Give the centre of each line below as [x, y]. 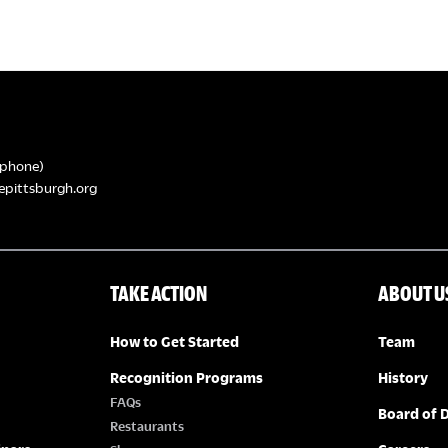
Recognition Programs [186, 378]
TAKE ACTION [158, 293]
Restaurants [146, 426]
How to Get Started [174, 342]
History [403, 378]
